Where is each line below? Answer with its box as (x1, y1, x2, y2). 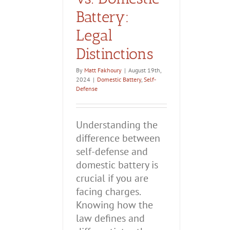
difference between (76, 131, 160, 145)
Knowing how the (76, 198, 153, 212)
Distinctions (76, 45, 154, 63)
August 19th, (128, 66, 161, 74)
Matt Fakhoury (84, 66, 122, 74)
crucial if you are (76, 171, 148, 185)
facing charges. (76, 185, 140, 198)
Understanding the (76, 118, 158, 131)
